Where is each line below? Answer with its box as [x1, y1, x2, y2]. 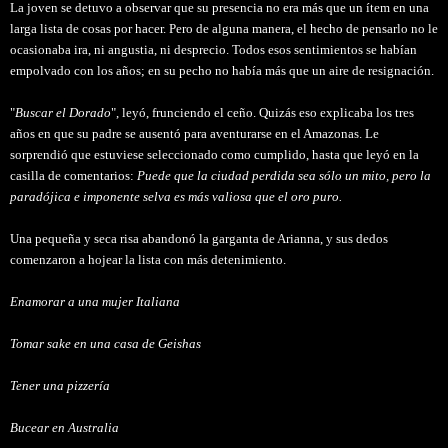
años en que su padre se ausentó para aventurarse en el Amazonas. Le [10, 125, 379, 141]
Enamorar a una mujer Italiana [10, 293, 180, 309]
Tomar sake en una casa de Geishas [10, 335, 201, 351]
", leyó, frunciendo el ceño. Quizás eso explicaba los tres [111, 104, 414, 120]
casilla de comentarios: [10, 167, 137, 183]
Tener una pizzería [10, 377, 110, 393]
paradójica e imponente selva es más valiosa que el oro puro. [10, 188, 342, 204]
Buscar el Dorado [15, 104, 111, 120]
